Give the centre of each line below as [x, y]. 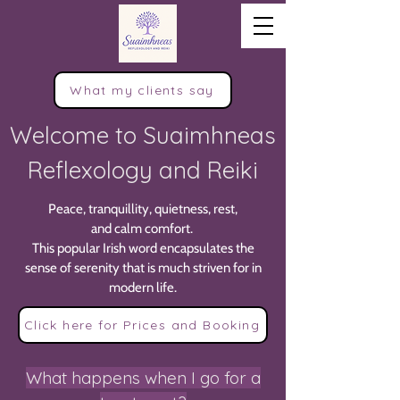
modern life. [143, 287]
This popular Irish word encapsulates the [143, 248]
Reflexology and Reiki [143, 170]
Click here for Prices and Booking [142, 325]
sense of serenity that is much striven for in [143, 268]
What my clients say [142, 90]
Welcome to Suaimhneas [143, 135]
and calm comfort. [143, 229]
